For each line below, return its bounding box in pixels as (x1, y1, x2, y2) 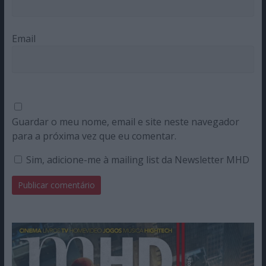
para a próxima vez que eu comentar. (11, 129, 176, 142)
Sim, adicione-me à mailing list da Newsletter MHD (23, 153, 249, 166)
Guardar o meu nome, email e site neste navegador (11, 115, 239, 128)
